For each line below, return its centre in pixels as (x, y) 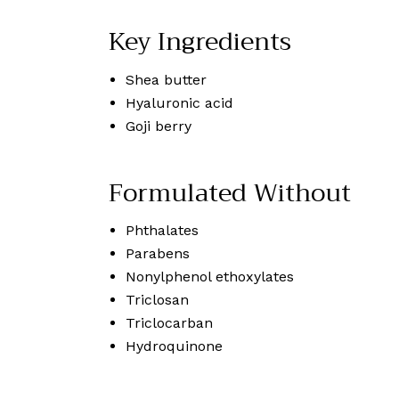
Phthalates (163, 231)
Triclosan (158, 300)
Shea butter (167, 79)
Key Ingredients (200, 42)
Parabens (158, 254)
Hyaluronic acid (180, 102)
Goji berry (159, 126)
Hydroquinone (175, 346)
